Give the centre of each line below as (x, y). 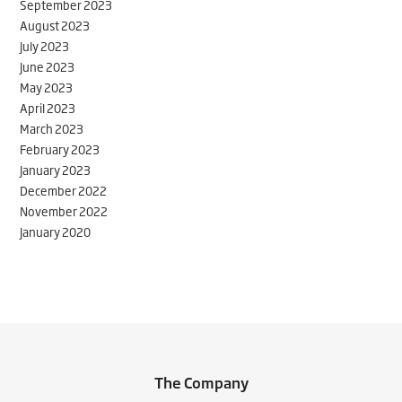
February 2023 (60, 149)
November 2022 (64, 210)
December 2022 (64, 190)
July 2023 (45, 45)
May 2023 (47, 87)
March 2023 (52, 128)
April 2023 (48, 107)
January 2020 (56, 231)
